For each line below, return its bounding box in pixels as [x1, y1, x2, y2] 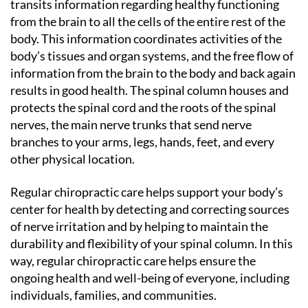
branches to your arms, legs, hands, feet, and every [10, 134, 274, 149]
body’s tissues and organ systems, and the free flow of [10, 48, 294, 63]
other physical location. [10, 151, 135, 166]
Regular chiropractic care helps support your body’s [10, 184, 283, 199]
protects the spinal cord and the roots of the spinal [10, 100, 276, 115]
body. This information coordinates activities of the [10, 31, 282, 46]
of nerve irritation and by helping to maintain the [10, 218, 268, 234]
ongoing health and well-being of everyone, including [10, 269, 289, 285]
